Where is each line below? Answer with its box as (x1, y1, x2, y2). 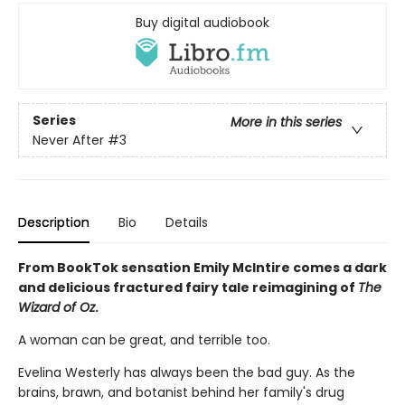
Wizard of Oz (18, 298, 95, 317)
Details (165, 213, 208, 232)
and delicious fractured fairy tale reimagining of (18, 278, 358, 297)
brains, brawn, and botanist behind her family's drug (18, 383, 344, 402)
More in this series (231, 112, 342, 131)
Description (18, 213, 89, 232)
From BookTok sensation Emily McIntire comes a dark (18, 259, 387, 278)
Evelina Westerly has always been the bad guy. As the (18, 363, 355, 382)
